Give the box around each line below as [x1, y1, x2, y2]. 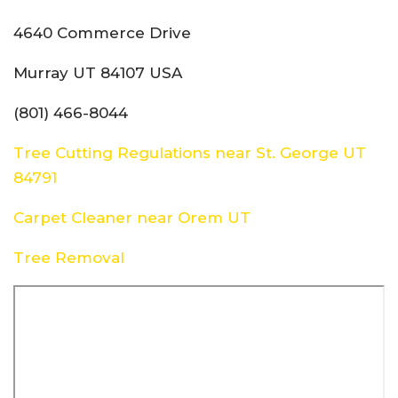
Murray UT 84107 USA [13, 64, 182, 83]
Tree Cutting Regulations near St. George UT [13, 144, 366, 163]
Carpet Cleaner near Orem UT [13, 209, 251, 227]
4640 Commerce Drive [13, 24, 191, 43]
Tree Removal [13, 249, 124, 267]
